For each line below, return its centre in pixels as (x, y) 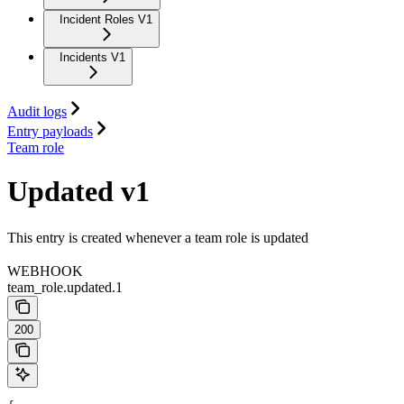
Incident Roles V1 (106, 19)
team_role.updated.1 (65, 288)
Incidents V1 (92, 57)
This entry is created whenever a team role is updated (158, 238)
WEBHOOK (45, 271)
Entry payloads (50, 131)
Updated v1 (78, 191)
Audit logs (37, 111)
